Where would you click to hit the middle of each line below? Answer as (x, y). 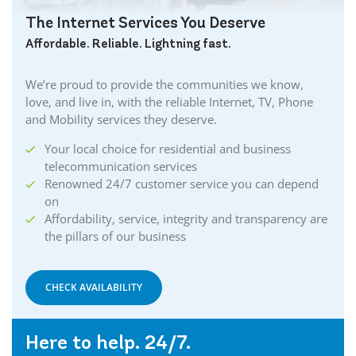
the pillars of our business (115, 236)
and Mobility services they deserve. (121, 119)
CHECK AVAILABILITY (94, 287)
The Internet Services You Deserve (145, 22)
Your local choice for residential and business (168, 148)
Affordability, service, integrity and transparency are (186, 218)
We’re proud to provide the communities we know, (164, 84)
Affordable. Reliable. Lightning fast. (128, 43)
